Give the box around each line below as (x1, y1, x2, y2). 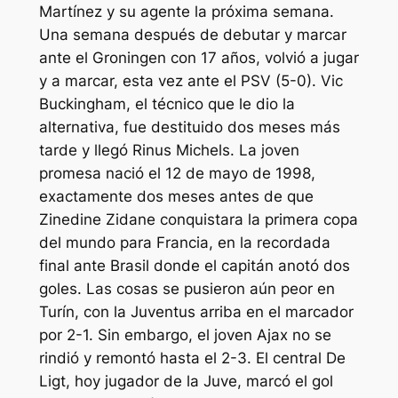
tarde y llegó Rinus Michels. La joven (38, 141, 299, 160)
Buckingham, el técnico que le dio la (38, 95, 295, 114)
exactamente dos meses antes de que (38, 187, 314, 206)
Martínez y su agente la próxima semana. (38, 3, 334, 21)
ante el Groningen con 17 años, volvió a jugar (38, 49, 359, 68)
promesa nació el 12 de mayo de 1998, (38, 164, 315, 183)
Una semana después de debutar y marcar (38, 26, 346, 44)
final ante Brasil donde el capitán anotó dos (38, 257, 350, 275)
